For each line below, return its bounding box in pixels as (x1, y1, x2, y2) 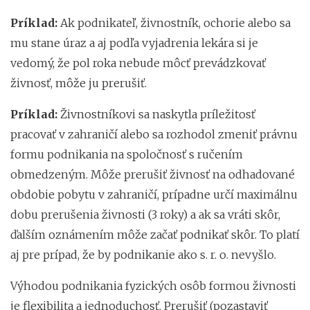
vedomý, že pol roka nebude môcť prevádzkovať (10, 55, 266, 70)
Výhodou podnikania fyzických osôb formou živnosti (10, 278, 296, 293)
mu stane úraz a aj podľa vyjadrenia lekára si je (10, 35, 258, 50)
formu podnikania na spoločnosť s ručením (10, 147, 243, 161)
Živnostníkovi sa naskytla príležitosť (60, 107, 255, 121)
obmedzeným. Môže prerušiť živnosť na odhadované (10, 167, 295, 181)
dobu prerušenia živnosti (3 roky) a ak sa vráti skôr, (10, 207, 280, 221)
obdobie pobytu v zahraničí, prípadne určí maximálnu (10, 187, 298, 201)
